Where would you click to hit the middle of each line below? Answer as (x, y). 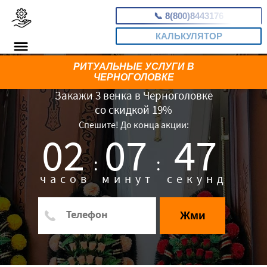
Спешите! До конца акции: (133, 125)
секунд (198, 178)
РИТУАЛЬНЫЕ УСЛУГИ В (133, 66)
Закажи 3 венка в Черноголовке (133, 95)
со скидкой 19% (133, 110)
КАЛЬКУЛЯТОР (189, 36)
